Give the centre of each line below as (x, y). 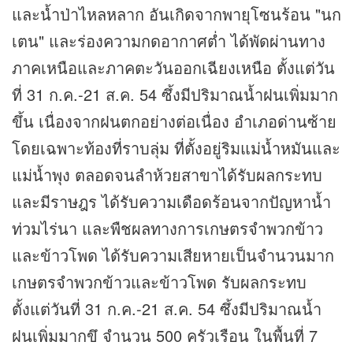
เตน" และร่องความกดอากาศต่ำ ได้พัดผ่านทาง (169, 41)
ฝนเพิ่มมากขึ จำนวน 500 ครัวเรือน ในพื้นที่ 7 (165, 336)
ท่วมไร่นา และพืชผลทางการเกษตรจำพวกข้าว (167, 229)
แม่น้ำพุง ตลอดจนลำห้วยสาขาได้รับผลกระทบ (167, 175)
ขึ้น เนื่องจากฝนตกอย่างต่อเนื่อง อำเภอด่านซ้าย (174, 121)
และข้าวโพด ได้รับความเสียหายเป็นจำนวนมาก (173, 255)
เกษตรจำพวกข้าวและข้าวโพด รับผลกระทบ (159, 282)
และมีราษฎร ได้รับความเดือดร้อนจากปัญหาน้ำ (171, 202)
